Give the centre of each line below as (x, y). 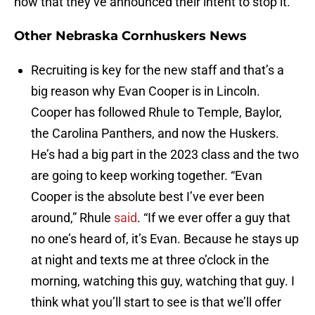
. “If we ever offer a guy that (214, 218)
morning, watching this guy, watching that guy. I (163, 281)
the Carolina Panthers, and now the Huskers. (155, 134)
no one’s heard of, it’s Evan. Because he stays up (165, 239)
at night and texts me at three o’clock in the (150, 260)
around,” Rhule (72, 218)
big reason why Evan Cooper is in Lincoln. (146, 91)
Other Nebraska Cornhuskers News (130, 36)
